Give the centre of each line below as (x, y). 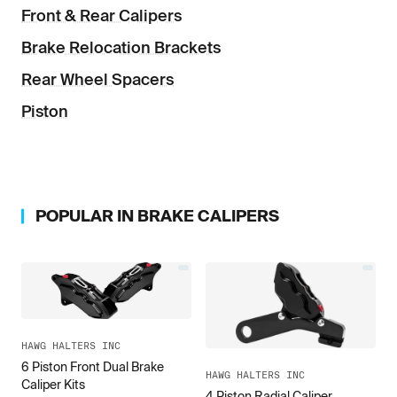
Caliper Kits (53, 385)
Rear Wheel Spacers (97, 79)
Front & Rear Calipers (101, 16)
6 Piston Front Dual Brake (93, 367)
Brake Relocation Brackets (121, 47)
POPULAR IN (86, 216)
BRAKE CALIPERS (208, 216)
